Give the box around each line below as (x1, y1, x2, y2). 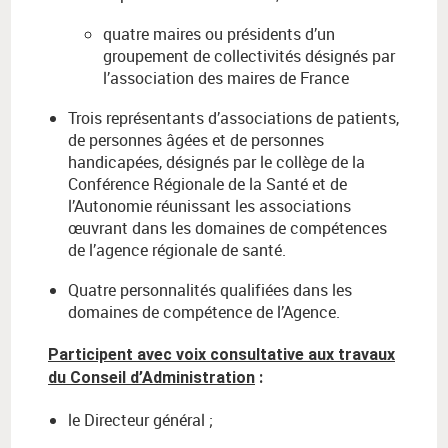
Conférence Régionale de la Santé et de (68, 173, 347, 196)
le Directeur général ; (68, 409, 213, 432)
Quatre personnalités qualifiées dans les (68, 279, 352, 302)
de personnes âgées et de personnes (68, 129, 324, 152)
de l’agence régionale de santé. (68, 239, 286, 262)
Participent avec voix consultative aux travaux (48, 345, 395, 365)
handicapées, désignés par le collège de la (68, 151, 365, 174)
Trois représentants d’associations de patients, (68, 107, 399, 130)
